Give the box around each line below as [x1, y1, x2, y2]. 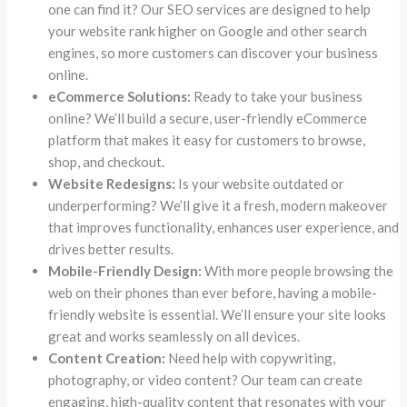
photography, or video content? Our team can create [48, 371, 363, 388]
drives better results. [48, 240, 174, 257]
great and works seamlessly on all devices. [48, 327, 301, 344]
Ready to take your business [191, 87, 363, 104]
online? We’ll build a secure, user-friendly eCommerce [48, 109, 368, 126]
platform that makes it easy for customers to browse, [48, 131, 366, 148]
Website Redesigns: [48, 174, 176, 192]
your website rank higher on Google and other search [48, 22, 368, 39]
